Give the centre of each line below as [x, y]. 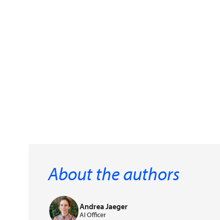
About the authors [114, 173]
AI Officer [93, 214]
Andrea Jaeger [103, 206]
